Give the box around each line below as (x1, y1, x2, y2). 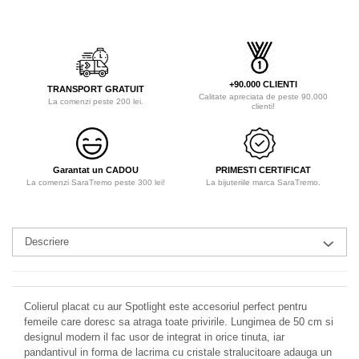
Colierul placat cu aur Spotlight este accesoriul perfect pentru (24, 301, 307, 313)
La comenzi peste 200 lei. (48, 97, 143, 107)
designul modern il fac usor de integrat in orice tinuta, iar (24, 331, 284, 344)
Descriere (25, 236, 69, 248)
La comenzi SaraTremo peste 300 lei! (26, 178, 165, 188)
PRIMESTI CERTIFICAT (216, 165, 311, 175)
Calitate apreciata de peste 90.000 (199, 92, 328, 102)
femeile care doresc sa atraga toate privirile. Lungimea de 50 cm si (24, 316, 333, 329)
